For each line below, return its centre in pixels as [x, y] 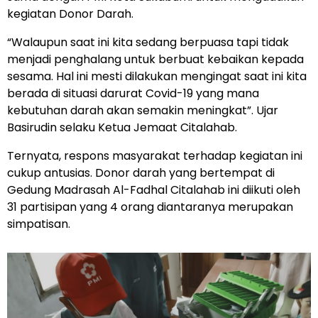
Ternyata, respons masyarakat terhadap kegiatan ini [155, 156]
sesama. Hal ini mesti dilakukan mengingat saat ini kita [157, 76]
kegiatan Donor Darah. [70, 14]
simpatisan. [39, 224]
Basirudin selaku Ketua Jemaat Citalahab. [122, 127]
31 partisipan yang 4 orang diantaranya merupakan [150, 207]
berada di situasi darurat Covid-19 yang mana [133, 93]
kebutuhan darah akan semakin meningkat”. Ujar [143, 110]
